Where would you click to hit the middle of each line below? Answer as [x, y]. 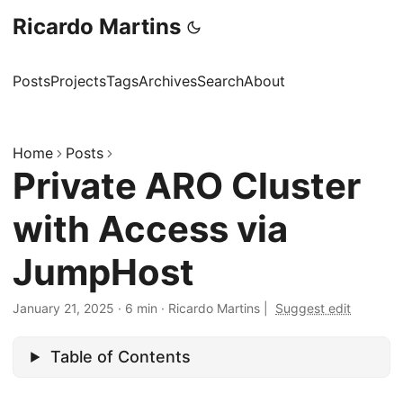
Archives [168, 81]
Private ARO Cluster [187, 186]
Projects [78, 81]
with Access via [150, 229]
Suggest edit [313, 308]
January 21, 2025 [63, 308]
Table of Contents [121, 357]
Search [220, 81]
